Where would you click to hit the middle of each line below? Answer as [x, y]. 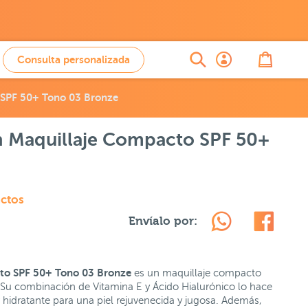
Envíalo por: [163, 221]
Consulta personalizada [74, 59]
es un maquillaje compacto [196, 273]
